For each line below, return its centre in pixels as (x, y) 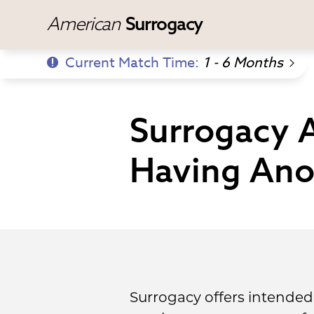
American (85, 23)
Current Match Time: (134, 63)
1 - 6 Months (243, 63)
